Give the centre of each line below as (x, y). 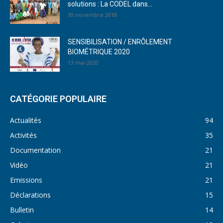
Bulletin (22, 210)
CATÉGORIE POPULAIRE (58, 99)
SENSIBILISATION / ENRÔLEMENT (120, 42)
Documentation (35, 150)
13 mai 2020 (83, 62)
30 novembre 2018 (92, 14)
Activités (23, 135)
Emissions (26, 180)
